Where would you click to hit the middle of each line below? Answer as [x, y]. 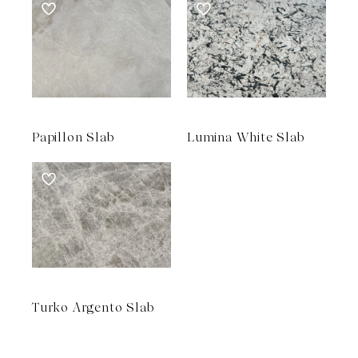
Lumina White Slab [246, 137]
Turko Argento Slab [93, 308]
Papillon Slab [73, 137]
